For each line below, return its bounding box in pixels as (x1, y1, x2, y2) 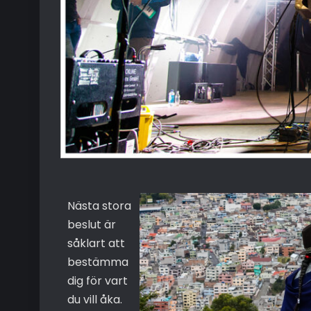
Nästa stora (67, 197, 131, 214)
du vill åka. (67, 291, 122, 308)
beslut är (67, 216, 116, 233)
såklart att (67, 235, 125, 251)
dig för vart (67, 272, 128, 289)
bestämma (67, 253, 128, 270)
